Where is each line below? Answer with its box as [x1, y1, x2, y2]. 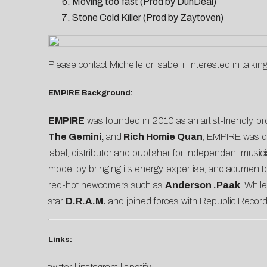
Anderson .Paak [164, 179, 240, 190]
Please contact [48, 60, 110, 70]
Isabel [156, 60, 180, 70]
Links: [48, 234, 72, 244]
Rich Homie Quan [121, 131, 203, 142]
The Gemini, [48, 131, 106, 142]
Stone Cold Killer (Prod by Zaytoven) [72, 13, 223, 23]
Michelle [109, 60, 143, 70]
